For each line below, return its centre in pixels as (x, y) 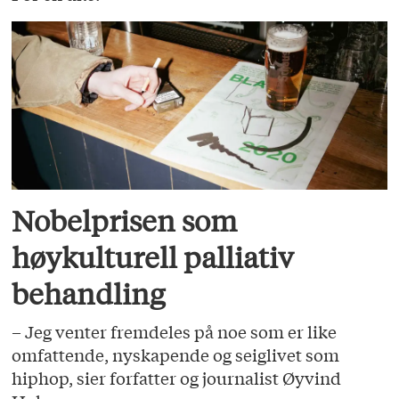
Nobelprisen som (125, 220)
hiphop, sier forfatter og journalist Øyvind (177, 378)
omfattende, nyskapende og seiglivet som (176, 355)
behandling (89, 293)
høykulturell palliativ (153, 257)
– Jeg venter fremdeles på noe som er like (175, 332)
